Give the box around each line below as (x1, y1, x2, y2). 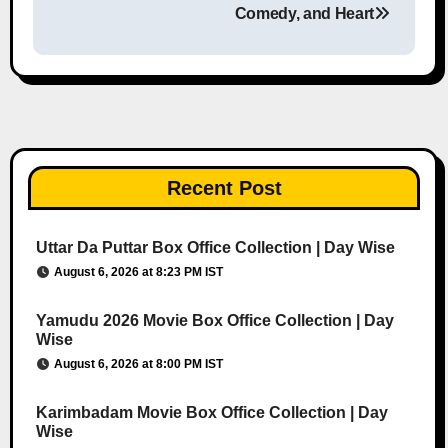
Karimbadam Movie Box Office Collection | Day (35, 403, 388, 421)
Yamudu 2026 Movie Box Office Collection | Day (35, 311, 394, 329)
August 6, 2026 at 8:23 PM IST (53, 264, 223, 279)
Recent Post (166, 176, 282, 199)
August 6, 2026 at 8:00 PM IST (53, 356, 223, 371)
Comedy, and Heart (234, 5, 375, 23)
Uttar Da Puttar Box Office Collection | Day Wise (35, 238, 395, 256)
